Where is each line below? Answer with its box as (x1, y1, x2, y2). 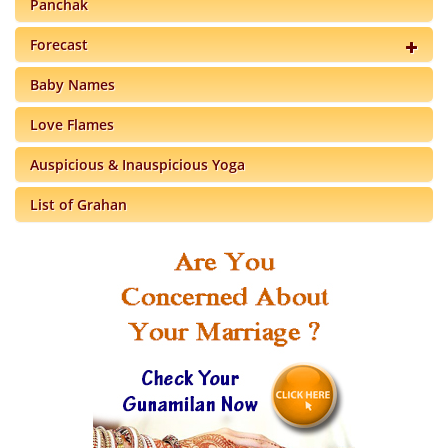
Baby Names (30, 75, 115, 95)
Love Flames (30, 115, 114, 135)
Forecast (30, 35, 88, 55)
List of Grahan (30, 195, 127, 215)
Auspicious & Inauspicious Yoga (30, 155, 245, 175)
